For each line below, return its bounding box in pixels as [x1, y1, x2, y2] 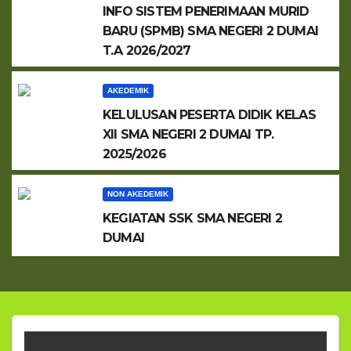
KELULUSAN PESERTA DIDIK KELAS [103, 107, 316, 122]
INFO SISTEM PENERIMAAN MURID [103, 4, 309, 19]
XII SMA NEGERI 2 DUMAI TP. [103, 127, 274, 142]
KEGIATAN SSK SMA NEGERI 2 [103, 211, 282, 226]
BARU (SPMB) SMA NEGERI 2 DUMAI [103, 24, 318, 38]
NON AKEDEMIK [107, 190, 168, 198]
